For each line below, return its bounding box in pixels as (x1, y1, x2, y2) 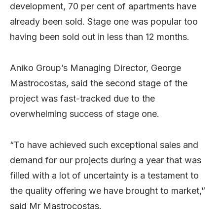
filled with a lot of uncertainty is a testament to (10, 170, 199, 181)
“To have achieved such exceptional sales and (10, 139, 198, 150)
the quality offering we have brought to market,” (10, 185, 205, 196)
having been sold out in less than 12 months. (10, 31, 189, 42)
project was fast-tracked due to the (10, 93, 155, 104)
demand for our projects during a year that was (10, 154, 201, 165)
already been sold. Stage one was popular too (10, 16, 198, 27)
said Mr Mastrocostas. (10, 200, 102, 211)
